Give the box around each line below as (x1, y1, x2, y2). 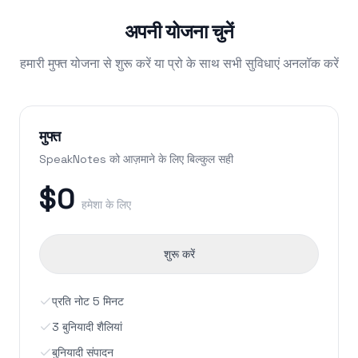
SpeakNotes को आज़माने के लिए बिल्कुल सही (39, 152, 233, 167)
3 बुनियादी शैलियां (52, 320, 122, 335)
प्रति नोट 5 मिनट (52, 294, 124, 309)
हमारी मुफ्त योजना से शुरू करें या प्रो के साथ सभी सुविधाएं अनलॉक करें (19, 55, 339, 73)
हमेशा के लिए (82, 197, 131, 213)
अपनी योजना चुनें (124, 19, 234, 45)
